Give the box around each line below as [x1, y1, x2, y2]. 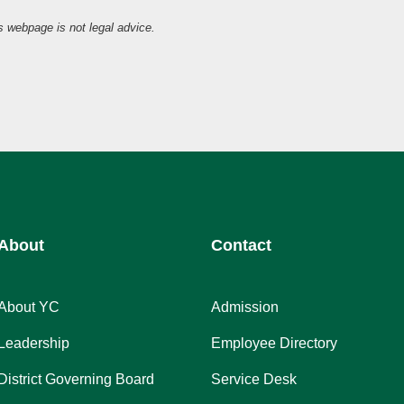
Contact [211, 236, 272, 255]
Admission [211, 299, 280, 316]
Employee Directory [211, 335, 338, 352]
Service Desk [211, 372, 298, 388]
